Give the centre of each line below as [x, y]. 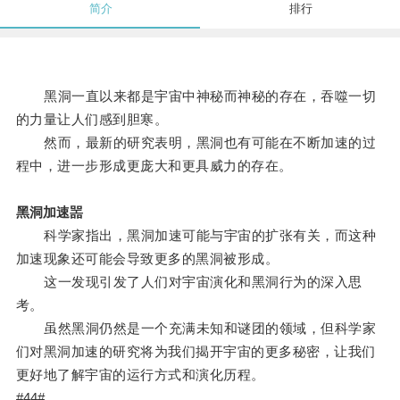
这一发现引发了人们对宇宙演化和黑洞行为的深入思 [189, 282]
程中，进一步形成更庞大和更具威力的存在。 [154, 166]
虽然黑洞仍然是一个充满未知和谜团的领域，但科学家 [196, 329]
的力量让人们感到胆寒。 [92, 120]
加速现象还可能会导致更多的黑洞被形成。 [147, 259]
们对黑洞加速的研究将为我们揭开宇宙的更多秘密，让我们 [196, 352]
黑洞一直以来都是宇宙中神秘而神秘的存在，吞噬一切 [196, 96]
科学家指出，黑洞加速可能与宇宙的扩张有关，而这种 [196, 236]
